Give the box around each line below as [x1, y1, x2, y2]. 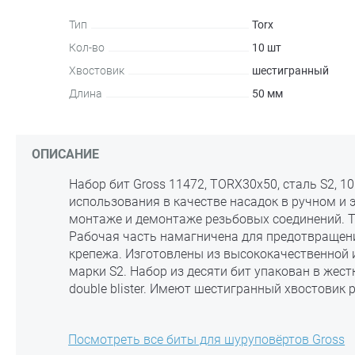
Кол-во [68, 41, 105, 54]
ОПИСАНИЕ [32, 147, 99, 162]
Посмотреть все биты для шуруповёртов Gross [68, 332, 345, 347]
